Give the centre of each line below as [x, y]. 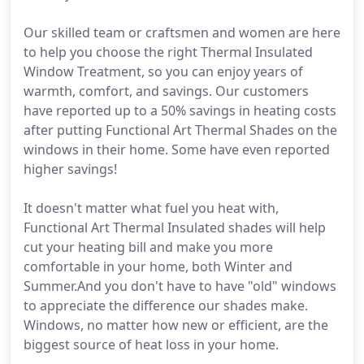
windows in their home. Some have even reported [177, 149]
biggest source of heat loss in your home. [151, 344]
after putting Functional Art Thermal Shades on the [180, 130]
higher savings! [70, 169]
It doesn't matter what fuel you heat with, [151, 208]
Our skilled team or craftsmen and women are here [182, 32]
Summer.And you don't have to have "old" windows [180, 286]
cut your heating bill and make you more [148, 247]
